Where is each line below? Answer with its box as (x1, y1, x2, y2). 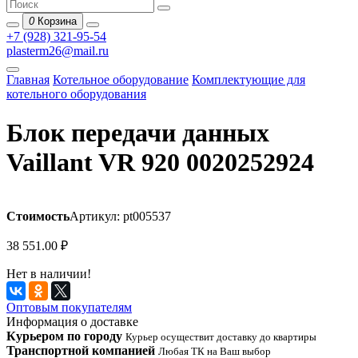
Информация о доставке (6, 314, 138, 328)
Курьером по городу (6, 328, 122, 343)
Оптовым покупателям (6, 300, 132, 314)
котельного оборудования (6, 86, 146, 101)
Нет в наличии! (6, 266, 91, 280)
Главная (6, 72, 50, 86)
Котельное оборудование (53, 72, 189, 86)
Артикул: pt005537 (70, 209, 171, 223)
